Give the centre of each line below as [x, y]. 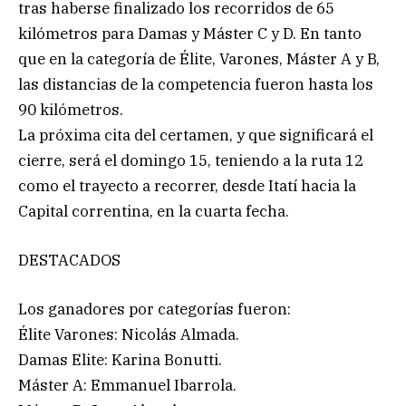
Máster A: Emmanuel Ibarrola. [127, 385]
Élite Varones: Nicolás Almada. [129, 334]
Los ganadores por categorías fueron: [155, 309]
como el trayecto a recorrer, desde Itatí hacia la [187, 185]
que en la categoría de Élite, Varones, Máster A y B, [199, 58]
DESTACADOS [69, 260]
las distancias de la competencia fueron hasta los [196, 84]
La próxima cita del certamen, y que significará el [196, 135]
